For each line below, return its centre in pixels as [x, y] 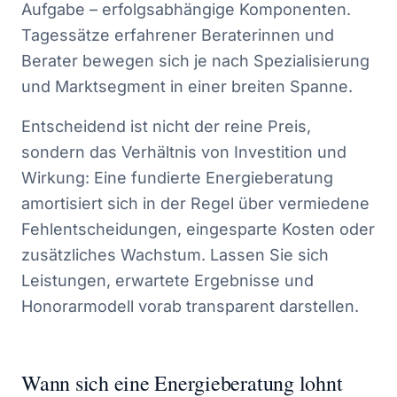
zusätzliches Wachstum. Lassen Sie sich [175, 255]
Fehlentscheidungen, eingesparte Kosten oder [198, 229]
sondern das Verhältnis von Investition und [184, 152]
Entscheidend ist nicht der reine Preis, [166, 126]
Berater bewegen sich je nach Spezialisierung [195, 61]
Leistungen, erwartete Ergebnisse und [167, 280]
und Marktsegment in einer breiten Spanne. [187, 86]
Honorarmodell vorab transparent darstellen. [190, 306]
